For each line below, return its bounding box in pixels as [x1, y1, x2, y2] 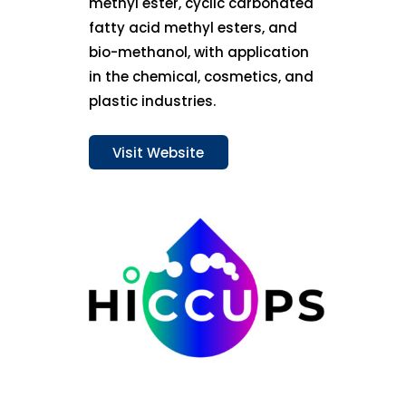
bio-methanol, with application [89, 43, 310, 63]
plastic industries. [89, 92, 217, 111]
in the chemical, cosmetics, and [89, 67, 314, 87]
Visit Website [112, 142, 205, 162]
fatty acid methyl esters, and [89, 18, 298, 38]
